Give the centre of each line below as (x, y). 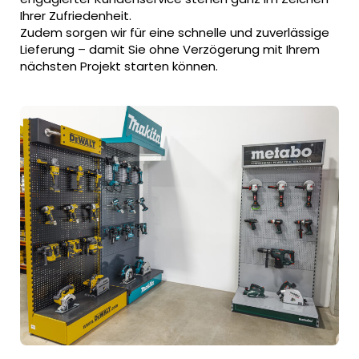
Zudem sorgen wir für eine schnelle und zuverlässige (175, 32)
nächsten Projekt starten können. (119, 66)
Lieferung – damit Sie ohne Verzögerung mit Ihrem (170, 49)
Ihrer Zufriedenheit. (76, 15)
